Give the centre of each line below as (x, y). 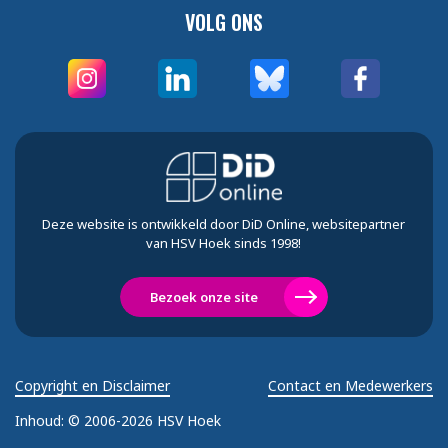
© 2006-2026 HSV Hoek (144, 421)
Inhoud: (41, 421)
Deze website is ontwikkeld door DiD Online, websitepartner (224, 224)
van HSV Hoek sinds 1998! (224, 243)
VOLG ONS (223, 22)
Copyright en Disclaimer (92, 386)
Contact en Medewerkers (350, 386)
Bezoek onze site (203, 297)
